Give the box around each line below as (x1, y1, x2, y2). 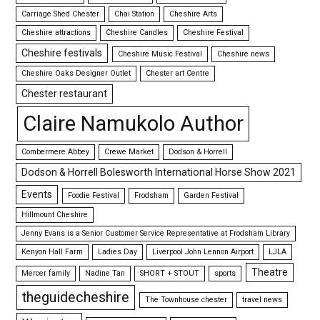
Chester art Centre (146, 69, 210, 78)
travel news (242, 295, 283, 304)
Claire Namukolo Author (22, 111, 244, 136)
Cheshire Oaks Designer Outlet (21, 69, 131, 78)
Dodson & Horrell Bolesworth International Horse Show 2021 (21, 166, 296, 178)
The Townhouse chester (145, 295, 227, 304)
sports (214, 269, 236, 278)
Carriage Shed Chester (21, 9, 100, 19)
